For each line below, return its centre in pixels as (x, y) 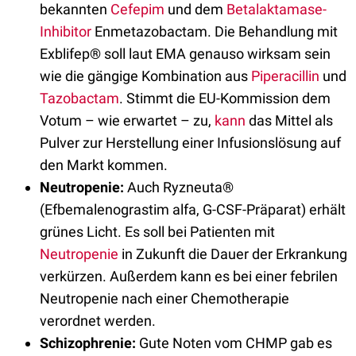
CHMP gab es (289, 343)
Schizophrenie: (88, 343)
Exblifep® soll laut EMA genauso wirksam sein (185, 54)
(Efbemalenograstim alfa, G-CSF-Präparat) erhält (193, 209)
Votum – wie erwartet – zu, (127, 120)
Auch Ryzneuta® (180, 187)
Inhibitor (67, 31)
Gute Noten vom (189, 343)
